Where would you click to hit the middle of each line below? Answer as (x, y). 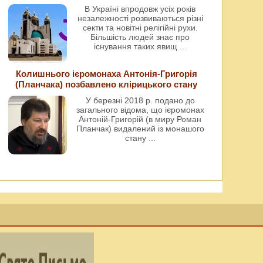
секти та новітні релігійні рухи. (140, 28)
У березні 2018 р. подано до (140, 101)
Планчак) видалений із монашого (140, 129)
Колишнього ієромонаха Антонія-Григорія (106, 74)
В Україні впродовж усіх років (140, 9)
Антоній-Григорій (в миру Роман (140, 119)
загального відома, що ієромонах (140, 110)
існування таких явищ (136, 47)
